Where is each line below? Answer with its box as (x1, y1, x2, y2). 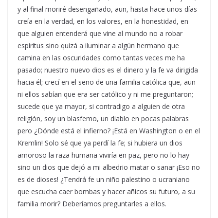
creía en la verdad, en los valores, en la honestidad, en (18, 17, 188, 26)
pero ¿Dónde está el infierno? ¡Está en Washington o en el (18, 126, 200, 136)
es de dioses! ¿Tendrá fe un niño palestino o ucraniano (18, 175, 190, 184)
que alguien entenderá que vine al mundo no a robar (18, 29, 182, 38)
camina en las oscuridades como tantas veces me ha (18, 53, 185, 63)
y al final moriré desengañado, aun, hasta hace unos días (18, 4, 197, 14)
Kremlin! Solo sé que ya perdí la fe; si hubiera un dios (18, 138, 182, 148)
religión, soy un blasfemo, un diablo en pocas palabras (18, 114, 189, 124)
